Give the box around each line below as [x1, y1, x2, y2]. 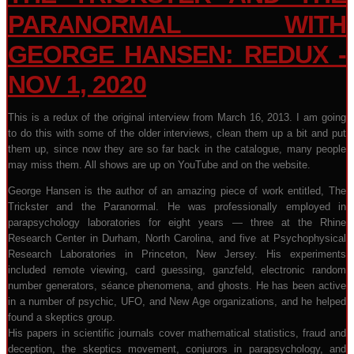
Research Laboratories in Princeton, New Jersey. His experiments [8, 248, 346, 260]
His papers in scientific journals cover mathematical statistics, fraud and [8, 327, 346, 339]
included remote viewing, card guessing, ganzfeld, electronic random [8, 264, 346, 276]
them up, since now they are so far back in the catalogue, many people [8, 143, 346, 155]
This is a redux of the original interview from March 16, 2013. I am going [8, 111, 346, 123]
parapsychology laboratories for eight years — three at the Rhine [8, 217, 346, 228]
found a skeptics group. [8, 311, 115, 323]
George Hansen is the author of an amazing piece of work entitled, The [8, 185, 346, 197]
